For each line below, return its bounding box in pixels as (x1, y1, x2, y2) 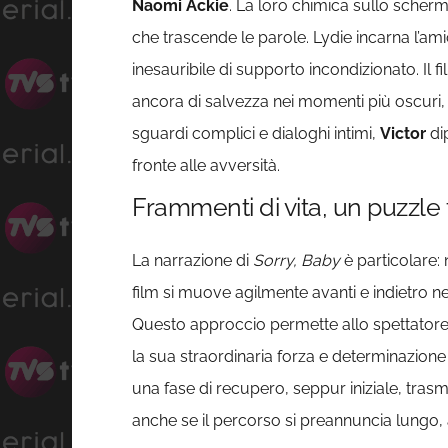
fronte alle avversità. (132, 156, 280, 176)
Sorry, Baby (253, 251, 340, 271)
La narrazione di (132, 251, 253, 271)
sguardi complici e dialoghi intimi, (132, 124, 380, 144)
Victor (380, 124, 426, 144)
